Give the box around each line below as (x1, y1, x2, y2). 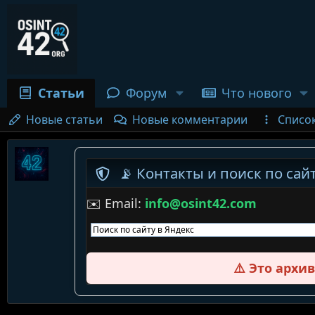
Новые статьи (25, 112, 103, 127)
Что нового (221, 84, 292, 101)
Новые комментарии (132, 112, 248, 127)
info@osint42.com (145, 195, 257, 212)
